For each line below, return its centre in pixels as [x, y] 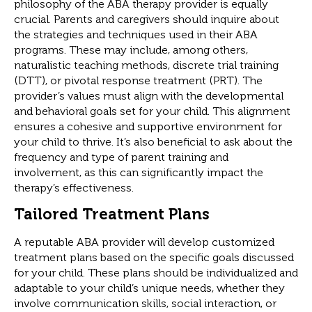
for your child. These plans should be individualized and [156, 273]
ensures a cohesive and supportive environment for [148, 126]
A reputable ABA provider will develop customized [144, 242]
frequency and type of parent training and [121, 157]
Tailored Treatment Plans [112, 214]
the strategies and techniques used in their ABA [136, 34]
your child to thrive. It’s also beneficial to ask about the [153, 141]
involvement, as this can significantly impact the [139, 172]
